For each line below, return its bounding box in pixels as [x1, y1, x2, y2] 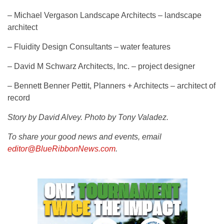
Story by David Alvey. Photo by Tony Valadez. [7, 113, 168, 122]
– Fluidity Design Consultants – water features [7, 42, 170, 51]
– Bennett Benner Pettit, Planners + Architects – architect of [7, 81, 215, 90]
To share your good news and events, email [7, 132, 161, 141]
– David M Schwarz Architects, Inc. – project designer [7, 62, 195, 71]
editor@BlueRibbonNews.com [7, 144, 115, 153]
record [7, 93, 30, 102]
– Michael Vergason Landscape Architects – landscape [7, 11, 201, 20]
